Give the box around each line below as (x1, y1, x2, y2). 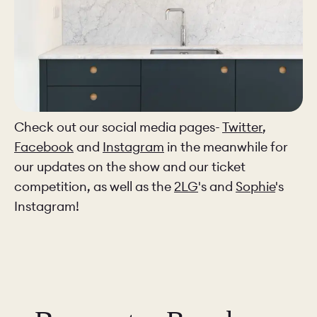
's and (198, 178, 236, 195)
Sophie (236, 178, 275, 195)
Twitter (222, 119, 263, 136)
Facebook (14, 139, 74, 156)
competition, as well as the (14, 178, 174, 195)
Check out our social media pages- (14, 119, 222, 136)
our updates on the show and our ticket (14, 158, 246, 175)
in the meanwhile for (164, 139, 288, 156)
